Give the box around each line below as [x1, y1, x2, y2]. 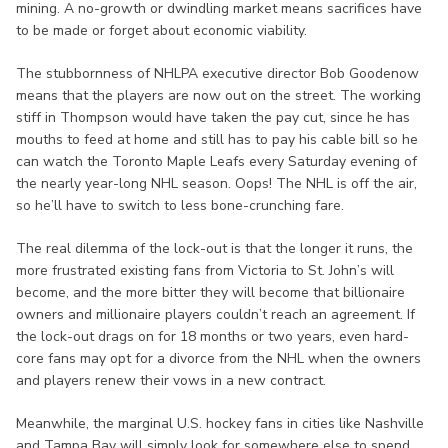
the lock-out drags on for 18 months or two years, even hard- [16, 326, 409, 346]
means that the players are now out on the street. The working [16, 85, 421, 105]
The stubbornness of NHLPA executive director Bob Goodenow [16, 63, 419, 83]
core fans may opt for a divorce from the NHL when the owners [16, 348, 421, 368]
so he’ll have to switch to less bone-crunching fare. [16, 195, 344, 215]
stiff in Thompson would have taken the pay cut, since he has [16, 107, 410, 127]
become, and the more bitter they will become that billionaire [16, 282, 405, 302]
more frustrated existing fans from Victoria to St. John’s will [16, 260, 394, 280]
